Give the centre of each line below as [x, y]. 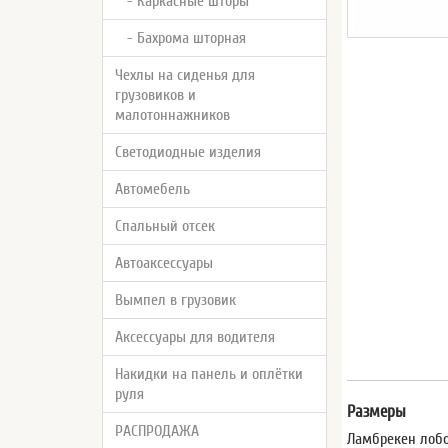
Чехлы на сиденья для [185, 75]
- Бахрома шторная [180, 38]
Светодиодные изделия [188, 152]
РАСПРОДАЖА [157, 431]
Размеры [377, 411]
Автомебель [152, 189]
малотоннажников [172, 115]
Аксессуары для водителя [195, 337]
